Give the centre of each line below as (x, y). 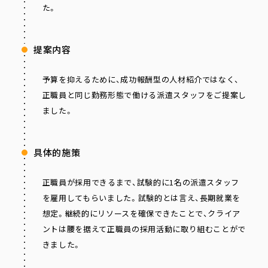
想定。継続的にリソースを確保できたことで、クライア (141, 214)
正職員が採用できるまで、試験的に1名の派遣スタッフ (141, 182)
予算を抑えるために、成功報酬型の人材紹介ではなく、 (141, 80)
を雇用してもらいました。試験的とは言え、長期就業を (141, 198)
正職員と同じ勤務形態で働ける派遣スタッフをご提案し (144, 95)
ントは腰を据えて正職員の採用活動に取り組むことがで (144, 229)
